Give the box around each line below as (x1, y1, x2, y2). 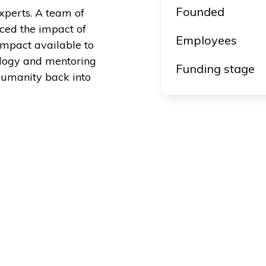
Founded (176, 4, 224, 19)
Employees (176, 33, 237, 47)
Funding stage (176, 61, 255, 76)
